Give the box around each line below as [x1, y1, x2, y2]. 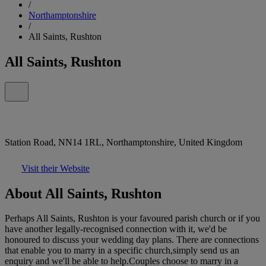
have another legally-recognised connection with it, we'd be [5, 224, 227, 235]
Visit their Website [21, 163, 90, 173]
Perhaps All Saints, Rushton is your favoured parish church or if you [5, 213, 260, 224]
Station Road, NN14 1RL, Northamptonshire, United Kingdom [5, 137, 242, 147]
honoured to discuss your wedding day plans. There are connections [5, 235, 259, 245]
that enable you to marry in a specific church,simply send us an [5, 245, 239, 256]
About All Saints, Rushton [5, 185, 161, 201]
